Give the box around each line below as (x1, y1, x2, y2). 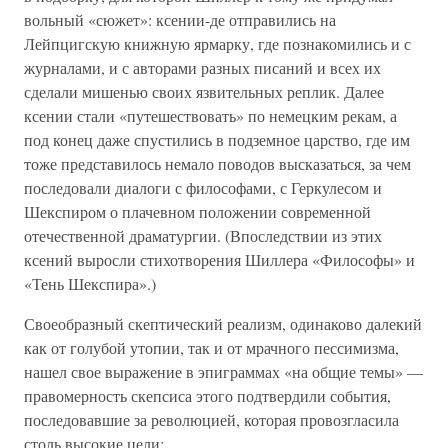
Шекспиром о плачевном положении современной (24, 201, 371, 222)
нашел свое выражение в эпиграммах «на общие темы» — (24, 361, 423, 382)
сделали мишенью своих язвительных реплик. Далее (24, 81, 384, 102)
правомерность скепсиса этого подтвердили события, (24, 385, 391, 406)
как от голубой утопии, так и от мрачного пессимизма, (24, 337, 399, 358)
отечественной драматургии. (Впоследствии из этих (24, 225, 382, 246)
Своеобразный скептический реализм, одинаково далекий (24, 313, 422, 334)
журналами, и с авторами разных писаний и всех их (24, 57, 381, 78)
